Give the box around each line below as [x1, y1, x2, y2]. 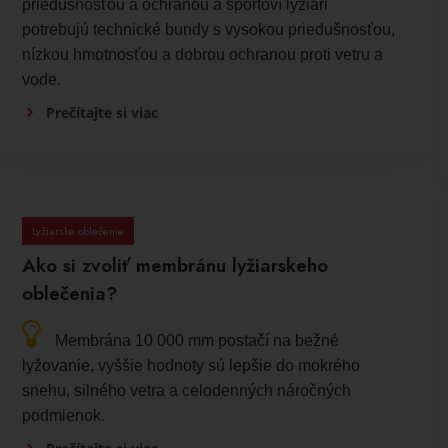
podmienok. [22, 407, 106, 425]
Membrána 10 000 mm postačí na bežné [55, 332, 340, 350]
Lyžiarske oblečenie [32, 223, 125, 240]
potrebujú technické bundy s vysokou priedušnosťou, [22, 21, 396, 39]
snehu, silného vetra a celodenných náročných [22, 382, 352, 400]
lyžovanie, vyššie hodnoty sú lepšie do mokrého [22, 357, 361, 375]
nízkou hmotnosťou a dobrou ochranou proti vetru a [22, 46, 384, 64]
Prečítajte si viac [46, 103, 159, 123]
